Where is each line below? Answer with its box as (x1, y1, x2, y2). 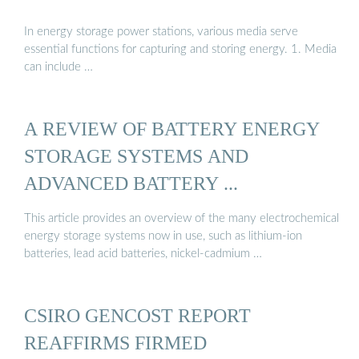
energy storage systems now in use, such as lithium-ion (24, 229, 302, 242)
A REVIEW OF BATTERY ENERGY (24, 118, 320, 140)
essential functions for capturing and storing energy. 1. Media (24, 43, 337, 56)
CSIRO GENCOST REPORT (24, 304, 251, 326)
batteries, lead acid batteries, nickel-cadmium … (24, 247, 262, 260)
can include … (24, 61, 93, 74)
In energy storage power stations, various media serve (24, 26, 298, 38)
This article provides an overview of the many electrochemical (24, 212, 339, 224)
